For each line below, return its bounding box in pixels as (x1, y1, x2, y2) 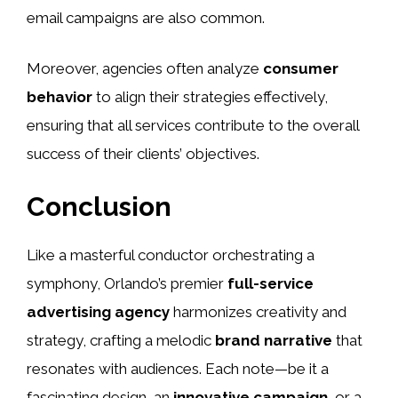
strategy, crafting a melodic (27, 330, 215, 349)
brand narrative (215, 330, 332, 349)
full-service (227, 274, 314, 292)
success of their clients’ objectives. (27, 145, 259, 163)
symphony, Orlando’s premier (27, 274, 227, 292)
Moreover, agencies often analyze (27, 60, 263, 78)
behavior (27, 88, 92, 107)
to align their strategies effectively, (92, 88, 328, 107)
